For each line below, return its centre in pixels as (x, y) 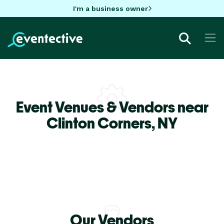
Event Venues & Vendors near (112, 107)
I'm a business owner (110, 8)
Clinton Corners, (102, 123)
